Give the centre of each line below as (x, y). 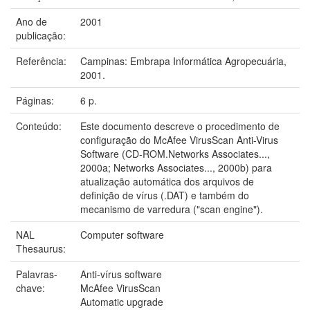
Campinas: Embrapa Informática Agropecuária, (183, 61)
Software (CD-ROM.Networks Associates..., (175, 153)
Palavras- (37, 274)
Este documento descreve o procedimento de (180, 126)
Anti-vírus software (121, 274)
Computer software (122, 234)
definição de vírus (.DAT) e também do (165, 195)
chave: (32, 288)
